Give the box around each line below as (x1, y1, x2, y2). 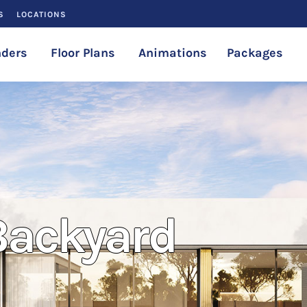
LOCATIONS (16, 9, 66, 19)
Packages (227, 45, 282, 60)
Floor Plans (51, 45, 114, 60)
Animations (138, 45, 206, 60)
